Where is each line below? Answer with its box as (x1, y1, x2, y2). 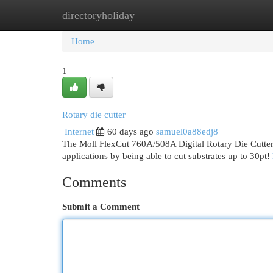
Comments (62, 174, 126, 190)
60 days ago (107, 127, 154, 136)
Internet (65, 127, 94, 136)
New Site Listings (122, 10, 188, 20)
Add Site (207, 10, 239, 20)
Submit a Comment (62, 202, 140, 211)
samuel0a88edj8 (156, 127, 218, 136)
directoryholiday (62, 9, 135, 21)
